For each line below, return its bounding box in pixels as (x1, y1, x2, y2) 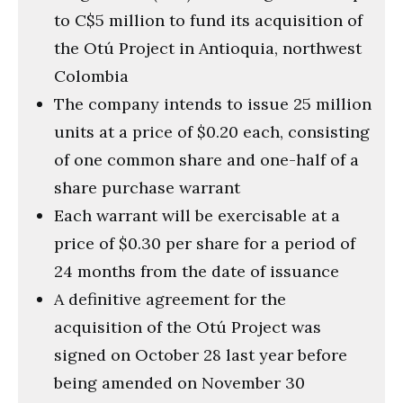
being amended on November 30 (54, 372, 305, 393)
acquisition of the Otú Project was (54, 316, 321, 337)
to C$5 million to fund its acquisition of (54, 9, 363, 31)
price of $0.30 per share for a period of (54, 232, 355, 254)
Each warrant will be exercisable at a (54, 204, 340, 226)
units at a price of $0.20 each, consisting (54, 121, 370, 142)
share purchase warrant (54, 176, 240, 198)
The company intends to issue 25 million (54, 93, 372, 114)
